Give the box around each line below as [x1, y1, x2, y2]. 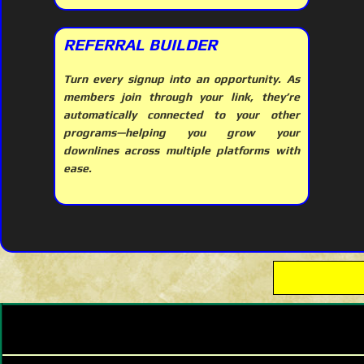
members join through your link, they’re [63, 90, 300, 104]
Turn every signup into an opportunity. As [63, 72, 300, 86]
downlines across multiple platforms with [63, 144, 300, 158]
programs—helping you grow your [63, 126, 300, 140]
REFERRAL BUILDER [63, 35, 217, 54]
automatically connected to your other [63, 108, 300, 122]
